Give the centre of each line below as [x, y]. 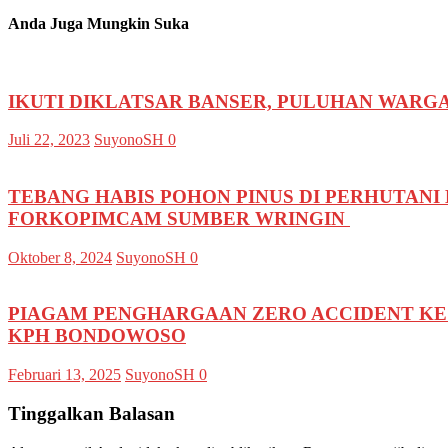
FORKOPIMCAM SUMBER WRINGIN [179, 218]
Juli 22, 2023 [49, 140]
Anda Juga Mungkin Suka [98, 23]
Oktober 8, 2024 [60, 257]
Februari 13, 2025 [64, 375]
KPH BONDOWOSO [97, 336]
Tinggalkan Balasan [91, 413]
